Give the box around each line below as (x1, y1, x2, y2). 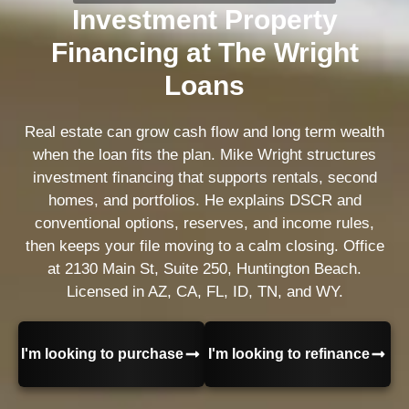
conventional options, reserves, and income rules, (35, 214, 374, 232)
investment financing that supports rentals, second (32, 168, 377, 186)
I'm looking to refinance (207, 345, 370, 362)
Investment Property (71, 4, 338, 35)
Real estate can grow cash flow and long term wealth (25, 122, 384, 141)
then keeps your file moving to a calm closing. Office (25, 236, 384, 255)
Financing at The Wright (50, 37, 359, 68)
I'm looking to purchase (21, 345, 184, 362)
